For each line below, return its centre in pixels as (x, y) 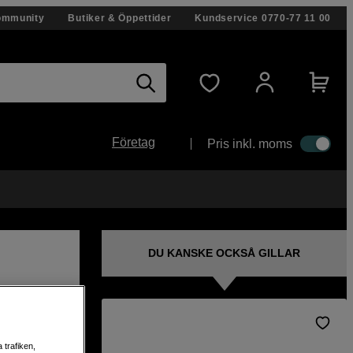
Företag (134, 142)
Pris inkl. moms (250, 143)
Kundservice (227, 18)
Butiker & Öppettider (120, 18)
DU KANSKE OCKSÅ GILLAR (224, 253)
